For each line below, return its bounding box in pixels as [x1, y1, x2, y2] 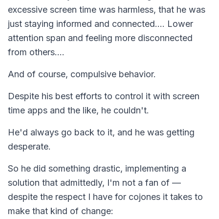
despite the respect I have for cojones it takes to [8, 191, 203, 202]
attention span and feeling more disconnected [8, 32, 193, 43]
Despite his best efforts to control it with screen [8, 90, 199, 101]
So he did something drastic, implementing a [8, 163, 186, 174]
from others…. [8, 46, 65, 57]
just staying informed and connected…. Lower [8, 18, 193, 29]
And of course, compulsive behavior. [8, 68, 156, 79]
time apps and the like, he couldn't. [8, 105, 149, 115]
